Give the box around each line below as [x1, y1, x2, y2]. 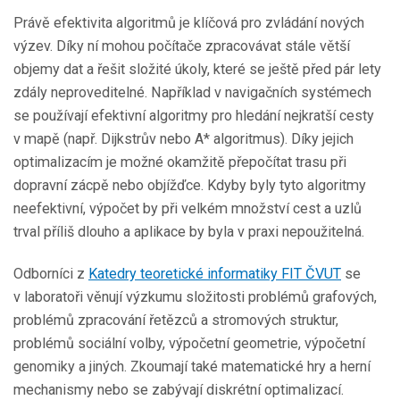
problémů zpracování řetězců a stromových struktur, [13, 312, 338, 329]
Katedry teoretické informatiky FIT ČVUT [88, 265, 341, 283]
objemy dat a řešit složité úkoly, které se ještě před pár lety [13, 61, 381, 79]
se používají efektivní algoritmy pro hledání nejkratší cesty [13, 107, 374, 125]
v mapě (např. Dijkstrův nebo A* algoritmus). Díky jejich [13, 130, 354, 148]
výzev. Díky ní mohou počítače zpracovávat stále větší [13, 37, 350, 55]
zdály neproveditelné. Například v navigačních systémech [13, 84, 371, 102]
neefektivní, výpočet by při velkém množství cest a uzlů [13, 200, 362, 218]
